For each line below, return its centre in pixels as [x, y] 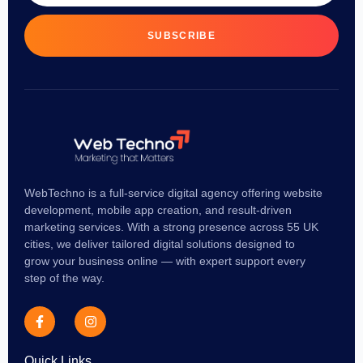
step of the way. [64, 278]
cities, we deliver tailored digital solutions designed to [160, 243]
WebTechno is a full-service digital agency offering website [173, 192]
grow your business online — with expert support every [165, 261]
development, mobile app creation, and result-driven [158, 209]
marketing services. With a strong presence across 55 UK [171, 226]
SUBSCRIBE [181, 36]
